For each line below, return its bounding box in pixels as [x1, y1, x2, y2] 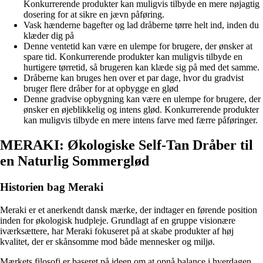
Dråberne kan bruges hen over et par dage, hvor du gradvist [23, 73, 244, 83]
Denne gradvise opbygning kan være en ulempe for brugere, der [23, 94, 261, 104]
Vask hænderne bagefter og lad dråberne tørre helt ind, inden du [23, 20, 259, 31]
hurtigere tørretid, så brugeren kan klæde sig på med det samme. [23, 62, 259, 73]
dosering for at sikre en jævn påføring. [23, 9, 164, 20]
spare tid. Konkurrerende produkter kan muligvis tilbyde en [23, 52, 242, 62]
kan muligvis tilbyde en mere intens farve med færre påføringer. [23, 115, 258, 126]
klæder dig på [23, 31, 74, 41]
